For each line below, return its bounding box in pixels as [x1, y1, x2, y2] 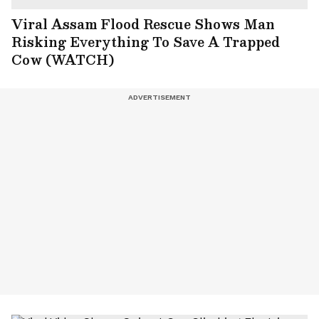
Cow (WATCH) [11, 48, 114, 70]
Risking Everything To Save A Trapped [11, 31, 280, 52]
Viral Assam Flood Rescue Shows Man [11, 13, 275, 34]
